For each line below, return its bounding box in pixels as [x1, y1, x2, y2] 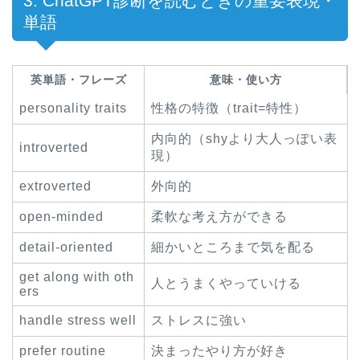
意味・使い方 [209, 73, 282, 87]
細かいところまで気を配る [151, 240, 315, 255]
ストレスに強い [151, 313, 247, 328]
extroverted [19, 179, 92, 194]
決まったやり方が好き [151, 344, 288, 358]
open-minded [19, 210, 104, 224]
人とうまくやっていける [151, 276, 301, 291]
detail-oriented [19, 240, 113, 255]
